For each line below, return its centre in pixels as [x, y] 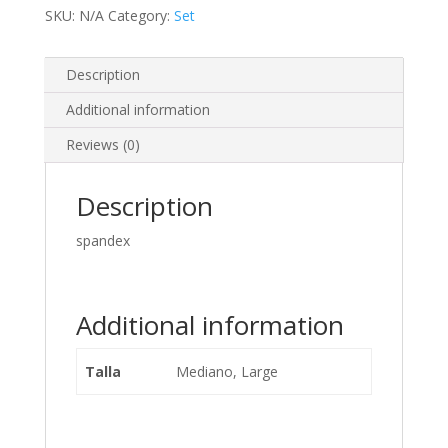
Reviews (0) [102, 144]
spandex [102, 240]
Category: [140, 15]
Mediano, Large [227, 371]
